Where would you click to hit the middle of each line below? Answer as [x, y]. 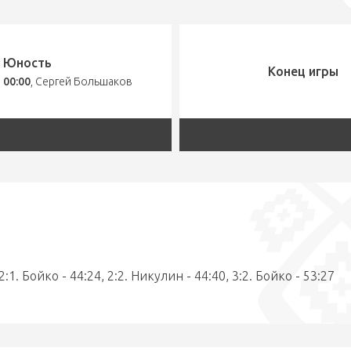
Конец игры [303, 71]
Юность [27, 62]
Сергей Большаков [84, 81]
